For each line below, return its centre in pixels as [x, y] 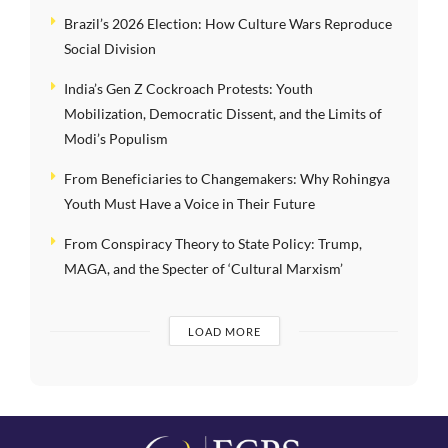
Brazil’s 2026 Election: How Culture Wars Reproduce [228, 24]
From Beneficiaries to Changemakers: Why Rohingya [227, 179]
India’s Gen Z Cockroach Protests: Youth [188, 89]
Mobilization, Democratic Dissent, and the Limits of [223, 114]
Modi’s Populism [116, 139]
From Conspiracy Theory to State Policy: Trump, [213, 244]
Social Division [110, 49]
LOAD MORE [224, 332]
